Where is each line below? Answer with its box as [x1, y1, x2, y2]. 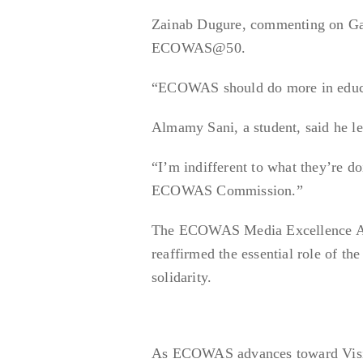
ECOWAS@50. [152, 39, 246, 56]
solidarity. [152, 268, 212, 285]
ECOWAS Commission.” [152, 181, 303, 199]
